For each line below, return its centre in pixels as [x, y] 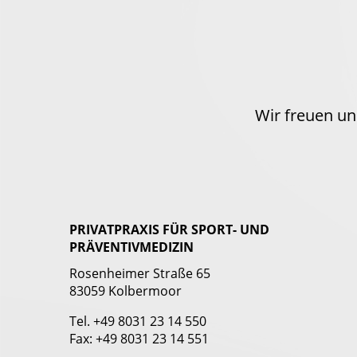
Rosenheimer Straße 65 [140, 274]
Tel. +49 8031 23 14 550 [138, 322]
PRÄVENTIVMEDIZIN [131, 247]
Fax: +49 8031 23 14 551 [139, 339]
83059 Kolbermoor [126, 291]
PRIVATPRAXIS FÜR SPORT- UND [169, 230]
